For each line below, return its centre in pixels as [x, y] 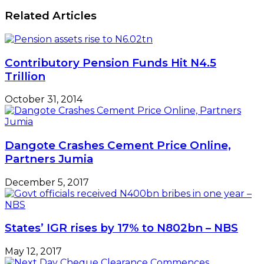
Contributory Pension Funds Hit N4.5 [110, 62]
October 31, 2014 [44, 100]
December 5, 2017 [47, 182]
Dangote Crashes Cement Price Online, [118, 145]
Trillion [25, 76]
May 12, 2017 [33, 252]
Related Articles [51, 16]
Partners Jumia [49, 159]
